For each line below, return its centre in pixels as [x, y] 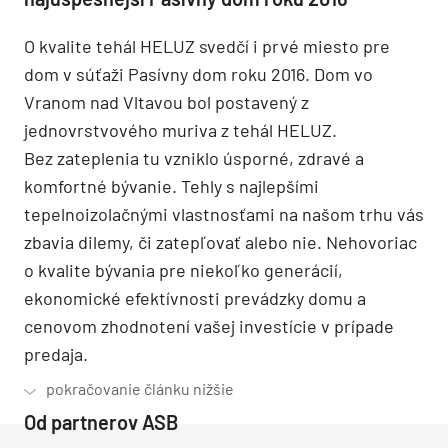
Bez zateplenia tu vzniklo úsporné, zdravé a [194, 158]
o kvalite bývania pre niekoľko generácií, [183, 270]
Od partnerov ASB [101, 422]
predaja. [56, 354]
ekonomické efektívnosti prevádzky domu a [195, 298]
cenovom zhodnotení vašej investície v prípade [209, 326]
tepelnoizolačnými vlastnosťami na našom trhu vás [224, 214]
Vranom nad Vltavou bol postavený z [166, 102]
